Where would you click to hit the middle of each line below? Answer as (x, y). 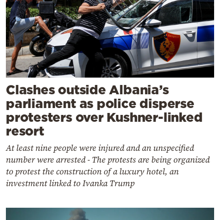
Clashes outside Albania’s (87, 90)
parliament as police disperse (100, 104)
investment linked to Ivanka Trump (70, 183)
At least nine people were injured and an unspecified (100, 148)
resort (25, 131)
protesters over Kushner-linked (104, 117)
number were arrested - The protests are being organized (108, 160)
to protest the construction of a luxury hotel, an (92, 172)
